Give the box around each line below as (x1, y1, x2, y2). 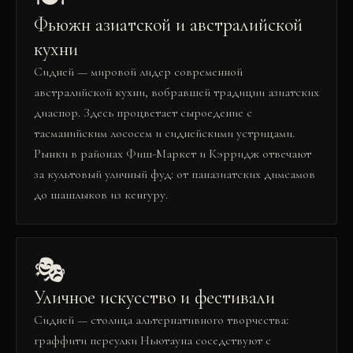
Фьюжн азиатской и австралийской (34, 13, 303, 36)
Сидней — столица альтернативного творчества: (34, 312, 288, 328)
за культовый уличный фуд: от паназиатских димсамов (34, 166, 315, 182)
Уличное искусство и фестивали (34, 286, 275, 309)
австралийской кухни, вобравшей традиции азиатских (34, 84, 319, 100)
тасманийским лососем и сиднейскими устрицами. (34, 125, 295, 141)
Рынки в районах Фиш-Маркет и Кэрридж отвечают (34, 146, 311, 162)
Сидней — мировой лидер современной (34, 64, 243, 80)
